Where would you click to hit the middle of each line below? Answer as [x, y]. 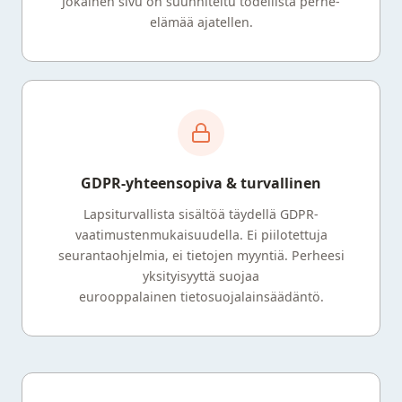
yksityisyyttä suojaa [201, 275]
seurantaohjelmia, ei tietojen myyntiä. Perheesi [201, 255]
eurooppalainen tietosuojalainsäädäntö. [201, 296]
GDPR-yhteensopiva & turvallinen [201, 183]
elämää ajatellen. [201, 22]
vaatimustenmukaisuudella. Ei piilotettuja [201, 234]
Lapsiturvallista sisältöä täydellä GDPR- [201, 214]
